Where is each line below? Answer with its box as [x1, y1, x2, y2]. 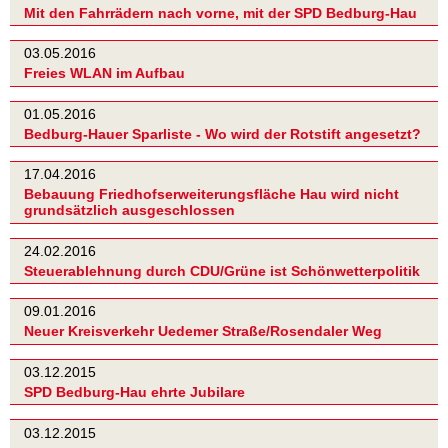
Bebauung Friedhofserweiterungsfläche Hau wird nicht [24, 186, 399, 203]
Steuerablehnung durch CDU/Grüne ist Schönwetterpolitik [24, 263, 420, 280]
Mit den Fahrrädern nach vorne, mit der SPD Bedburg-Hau [24, 4, 417, 21]
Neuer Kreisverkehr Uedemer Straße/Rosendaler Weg [24, 323, 382, 340]
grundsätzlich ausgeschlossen [24, 202, 235, 219]
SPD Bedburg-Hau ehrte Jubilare [24, 384, 245, 401]
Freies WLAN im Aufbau [24, 65, 185, 82]
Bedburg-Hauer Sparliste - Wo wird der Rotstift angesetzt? [24, 125, 421, 142]
